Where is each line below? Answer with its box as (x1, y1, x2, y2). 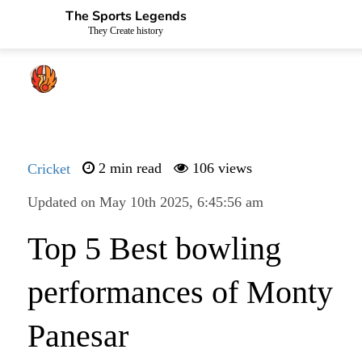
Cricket (27, 161, 70, 178)
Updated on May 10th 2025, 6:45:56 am (27, 194, 263, 211)
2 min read (94, 161, 162, 176)
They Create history (88, 25, 164, 36)
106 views (187, 161, 252, 176)
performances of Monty (27, 274, 333, 311)
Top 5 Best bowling (27, 230, 281, 267)
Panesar (27, 318, 128, 355)
